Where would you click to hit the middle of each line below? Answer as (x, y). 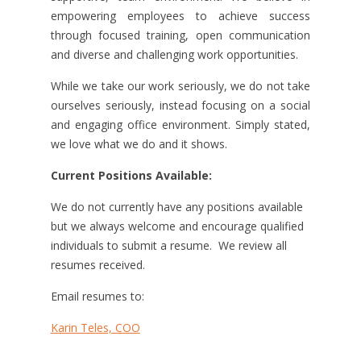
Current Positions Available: (131, 175)
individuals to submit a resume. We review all (168, 245)
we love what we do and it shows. (139, 144)
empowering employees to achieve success (180, 16)
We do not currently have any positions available (176, 207)
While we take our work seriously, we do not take (180, 86)
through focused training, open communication (180, 35)
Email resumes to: (97, 296)
